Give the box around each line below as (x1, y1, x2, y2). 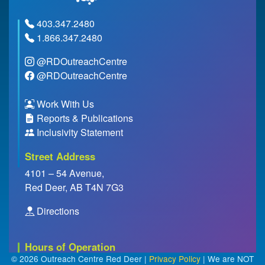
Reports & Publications (37, 111, 133, 125)
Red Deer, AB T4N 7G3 (25, 180, 124, 195)
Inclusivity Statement (37, 125, 123, 140)
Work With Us (37, 97, 94, 111)
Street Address (25, 149, 95, 164)
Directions (34, 204, 79, 218)
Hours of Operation (25, 240, 115, 254)
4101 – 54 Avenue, (25, 166, 104, 180)
